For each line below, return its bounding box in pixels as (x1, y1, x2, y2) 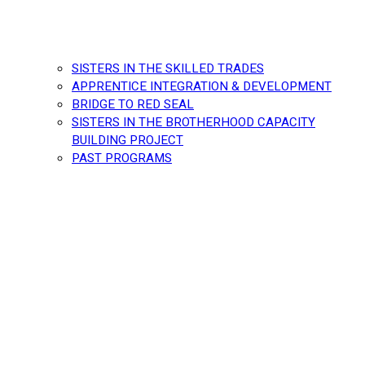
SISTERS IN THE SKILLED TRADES (72, 59, 264, 77)
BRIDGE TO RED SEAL (72, 95, 194, 113)
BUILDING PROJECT (72, 130, 183, 149)
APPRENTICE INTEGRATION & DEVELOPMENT (72, 77, 332, 95)
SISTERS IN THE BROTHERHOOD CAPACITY (72, 112, 315, 131)
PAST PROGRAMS (72, 148, 172, 167)
